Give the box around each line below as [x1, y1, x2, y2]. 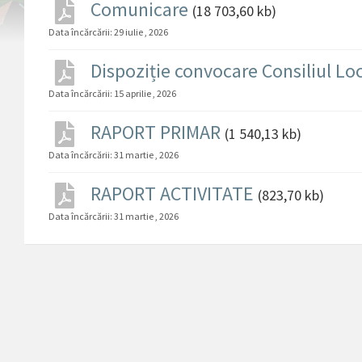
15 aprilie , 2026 [114, 87, 176, 99]
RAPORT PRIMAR [90, 120, 221, 145]
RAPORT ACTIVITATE [90, 181, 254, 206]
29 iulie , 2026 [114, 26, 168, 38]
